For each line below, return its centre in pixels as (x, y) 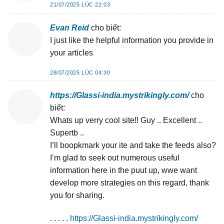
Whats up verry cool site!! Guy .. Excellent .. (126, 120)
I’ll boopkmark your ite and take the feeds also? (133, 145)
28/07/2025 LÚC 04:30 (80, 72)
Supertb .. (67, 133)
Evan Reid (69, 27)
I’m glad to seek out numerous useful (115, 158)
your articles (71, 52)
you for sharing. (77, 195)
